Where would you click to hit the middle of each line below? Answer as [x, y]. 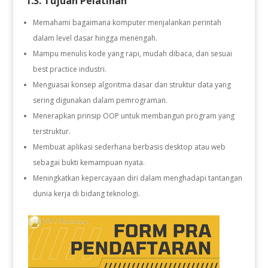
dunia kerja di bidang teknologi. [86, 193]
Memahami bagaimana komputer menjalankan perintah [127, 22]
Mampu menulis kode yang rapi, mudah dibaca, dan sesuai [132, 53]
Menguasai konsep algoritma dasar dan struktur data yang [132, 84]
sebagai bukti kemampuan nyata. [89, 162]
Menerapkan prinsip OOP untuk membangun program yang [133, 115]
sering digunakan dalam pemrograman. [100, 100]
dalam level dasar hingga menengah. [95, 38]
